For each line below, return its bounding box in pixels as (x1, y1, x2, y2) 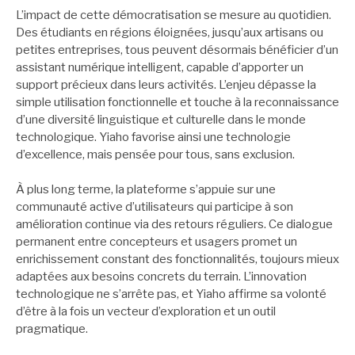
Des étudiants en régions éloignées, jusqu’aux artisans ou (16, 25, 323, 40)
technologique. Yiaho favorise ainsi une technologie (16, 129, 291, 144)
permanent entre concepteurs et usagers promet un (16, 235, 297, 250)
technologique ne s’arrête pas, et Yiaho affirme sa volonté (16, 287, 326, 302)
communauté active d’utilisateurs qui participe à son (16, 200, 293, 215)
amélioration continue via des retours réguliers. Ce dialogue (16, 217, 333, 232)
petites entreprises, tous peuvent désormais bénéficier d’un (16, 42, 338, 57)
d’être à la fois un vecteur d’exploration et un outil (16, 304, 276, 319)
